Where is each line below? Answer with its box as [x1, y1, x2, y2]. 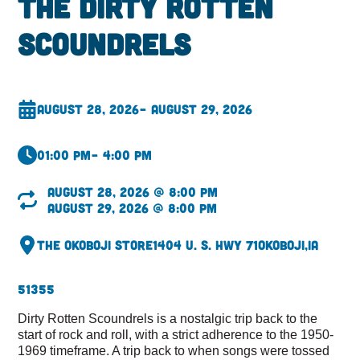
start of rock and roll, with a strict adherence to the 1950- [18, 327, 334, 342]
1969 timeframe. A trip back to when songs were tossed [18, 343, 330, 358]
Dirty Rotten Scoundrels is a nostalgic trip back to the [18, 311, 318, 326]
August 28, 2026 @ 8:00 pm [47, 184, 218, 200]
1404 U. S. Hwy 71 [153, 237, 259, 253]
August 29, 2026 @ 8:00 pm [47, 200, 217, 216]
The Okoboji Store [37, 237, 153, 253]
